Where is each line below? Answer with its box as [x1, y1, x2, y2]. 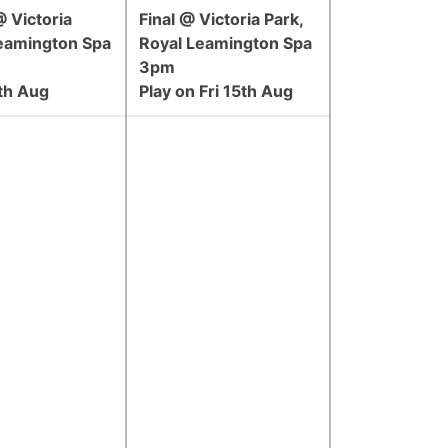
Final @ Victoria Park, [139, 8, 304, 29]
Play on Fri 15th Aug [139, 80, 293, 101]
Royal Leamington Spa [139, 32, 312, 53]
